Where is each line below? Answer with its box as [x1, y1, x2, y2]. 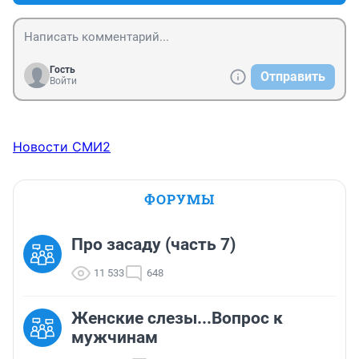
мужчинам [71, 328, 158, 348]
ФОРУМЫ [144, 190, 215, 209]
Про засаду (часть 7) [71, 235, 236, 255]
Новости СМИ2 [13, 139, 111, 155]
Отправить [260, 69, 325, 85]
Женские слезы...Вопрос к [71, 309, 283, 329]
